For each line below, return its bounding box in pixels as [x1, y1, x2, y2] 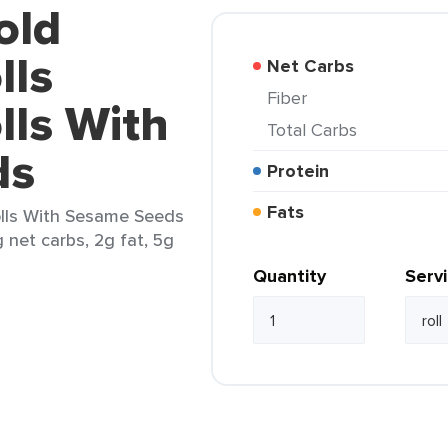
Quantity [253, 263, 326, 289]
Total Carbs [276, 117, 357, 142]
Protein [278, 158, 329, 184]
